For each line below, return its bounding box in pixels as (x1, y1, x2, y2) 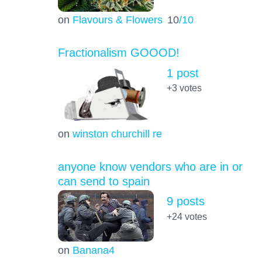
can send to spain (57, 175, 150, 188)
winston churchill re (72, 127, 162, 140)
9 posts (166, 195, 205, 208)
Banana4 (72, 243, 115, 256)
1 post (166, 66, 199, 80)
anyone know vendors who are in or (57, 160, 243, 174)
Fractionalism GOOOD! (57, 46, 180, 60)
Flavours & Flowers (72, 13, 163, 26)
